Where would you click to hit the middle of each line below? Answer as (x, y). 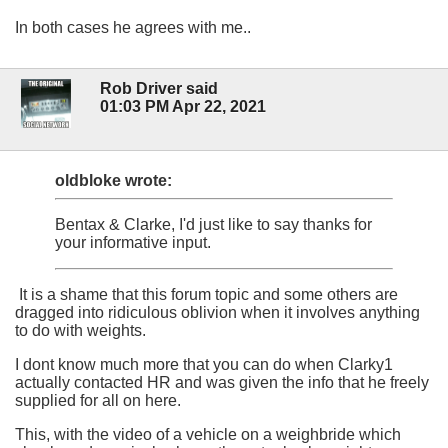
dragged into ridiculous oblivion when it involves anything (217, 313)
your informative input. (133, 243)
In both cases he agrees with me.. (133, 27)
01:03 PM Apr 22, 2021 (183, 107)
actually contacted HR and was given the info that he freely (222, 383)
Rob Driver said (159, 89)
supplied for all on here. (98, 401)
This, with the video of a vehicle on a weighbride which (208, 435)
